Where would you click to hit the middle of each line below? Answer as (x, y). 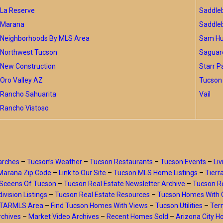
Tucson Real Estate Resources (102, 195)
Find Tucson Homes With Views (99, 206)
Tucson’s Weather (54, 162)
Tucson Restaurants (121, 162)
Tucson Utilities (179, 206)
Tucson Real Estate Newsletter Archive (124, 184)
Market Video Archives (64, 217)
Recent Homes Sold (137, 217)
